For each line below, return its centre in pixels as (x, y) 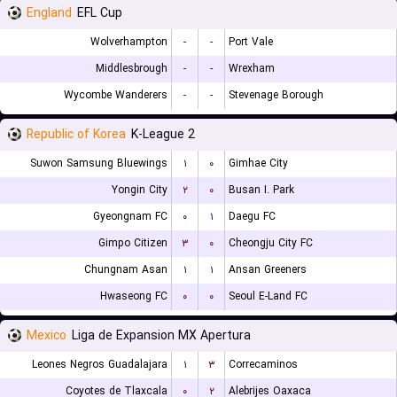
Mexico (47, 336)
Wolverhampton (129, 42)
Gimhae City (258, 163)
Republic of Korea (76, 135)
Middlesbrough (132, 69)
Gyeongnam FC (130, 217)
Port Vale (251, 42)
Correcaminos (263, 365)
